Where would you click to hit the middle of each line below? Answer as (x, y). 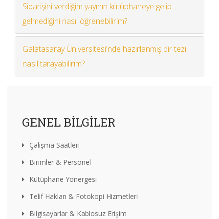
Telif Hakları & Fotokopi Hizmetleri (84, 196)
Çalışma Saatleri (55, 145)
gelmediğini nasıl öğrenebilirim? (75, 21)
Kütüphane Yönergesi (63, 179)
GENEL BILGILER (69, 122)
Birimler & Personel (60, 162)
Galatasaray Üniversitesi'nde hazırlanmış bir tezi (104, 49)
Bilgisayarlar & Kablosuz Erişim (78, 213)
